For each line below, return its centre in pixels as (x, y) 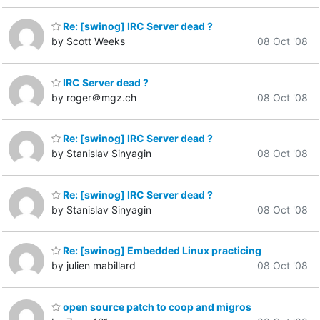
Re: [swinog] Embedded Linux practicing (161, 251)
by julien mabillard (94, 266)
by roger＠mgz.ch (94, 97)
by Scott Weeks (88, 41)
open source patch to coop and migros (156, 306)
